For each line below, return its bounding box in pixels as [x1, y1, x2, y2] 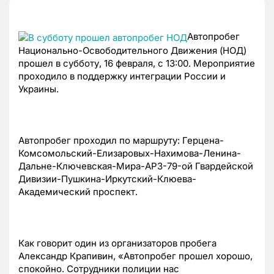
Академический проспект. [18, 185, 138, 198]
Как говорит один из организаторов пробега [18, 237, 217, 249]
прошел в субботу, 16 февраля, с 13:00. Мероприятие [18, 57, 255, 69]
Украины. [18, 83, 59, 95]
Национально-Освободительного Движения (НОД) [18, 44, 246, 56]
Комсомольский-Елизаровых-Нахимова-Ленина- [18, 147, 241, 159]
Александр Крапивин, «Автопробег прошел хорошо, [18, 250, 253, 262]
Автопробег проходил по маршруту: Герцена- [18, 134, 224, 146]
